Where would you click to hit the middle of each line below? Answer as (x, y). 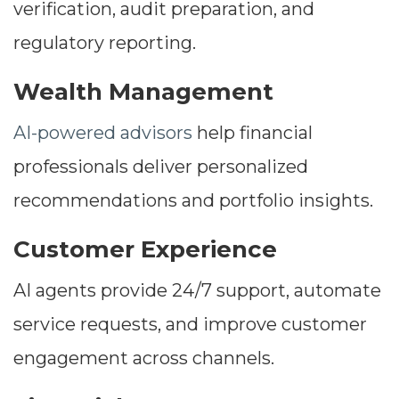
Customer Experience (145, 250)
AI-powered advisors (103, 133)
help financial (252, 133)
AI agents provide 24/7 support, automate (197, 291)
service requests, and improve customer (190, 325)
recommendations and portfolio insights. (193, 201)
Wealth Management (143, 92)
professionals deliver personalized (161, 167)
